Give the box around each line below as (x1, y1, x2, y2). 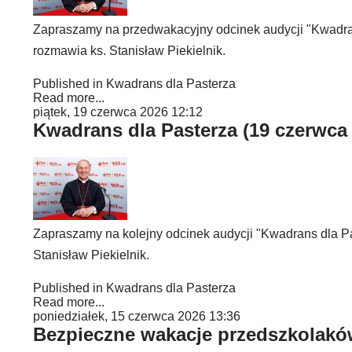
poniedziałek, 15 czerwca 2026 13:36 (33, 310, 240, 323)
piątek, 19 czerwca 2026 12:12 (33, 105, 203, 119)
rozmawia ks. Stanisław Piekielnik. (33, 44, 229, 57)
